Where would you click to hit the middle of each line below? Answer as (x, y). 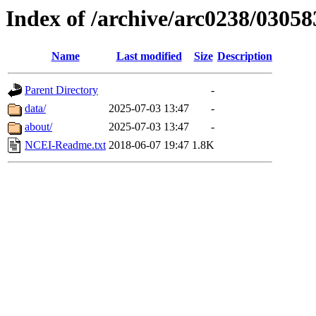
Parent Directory (61, 90)
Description (245, 56)
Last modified (149, 56)
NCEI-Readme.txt (65, 145)
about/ (38, 127)
